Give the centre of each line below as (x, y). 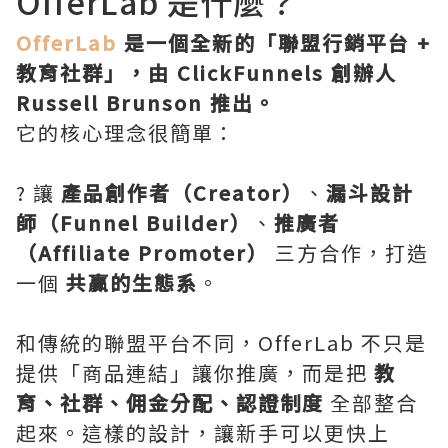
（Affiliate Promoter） (142, 252)
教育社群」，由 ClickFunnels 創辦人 (206, 72)
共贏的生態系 (132, 282)
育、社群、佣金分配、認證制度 (170, 402)
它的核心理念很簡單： (126, 132)
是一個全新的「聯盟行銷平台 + (274, 42)
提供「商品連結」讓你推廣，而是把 (195, 372)
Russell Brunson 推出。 (146, 102)
